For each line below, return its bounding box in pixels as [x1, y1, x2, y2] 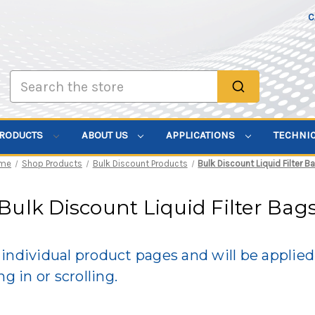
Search [10, 72, 42, 84]
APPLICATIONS [166, 129, 238, 142]
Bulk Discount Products [92, 157, 188, 169]
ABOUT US [81, 129, 131, 142]
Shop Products [21, 157, 82, 169]
